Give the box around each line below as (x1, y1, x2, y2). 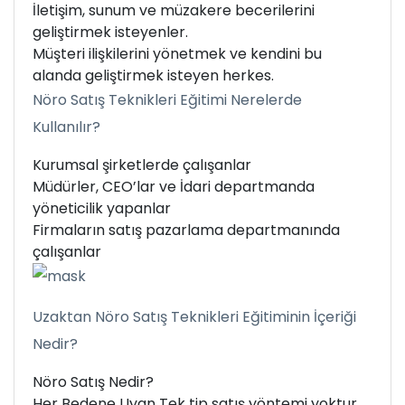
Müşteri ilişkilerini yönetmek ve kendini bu (33, 42, 322, 64)
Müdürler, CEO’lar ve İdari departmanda (33, 175, 315, 197)
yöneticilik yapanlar (33, 197, 171, 219)
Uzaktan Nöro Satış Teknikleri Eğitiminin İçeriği (33, 306, 356, 328)
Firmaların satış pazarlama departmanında (33, 219, 340, 240)
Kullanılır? (33, 116, 100, 137)
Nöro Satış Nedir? (33, 372, 154, 393)
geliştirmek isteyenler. (33, 21, 188, 42)
